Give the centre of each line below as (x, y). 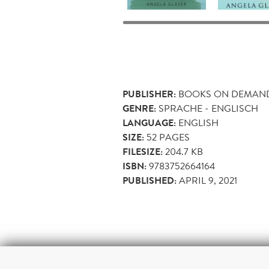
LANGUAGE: (149, 123)
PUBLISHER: (149, 95)
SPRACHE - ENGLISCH (208, 109)
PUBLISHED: (150, 181)
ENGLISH (198, 123)
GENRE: (139, 109)
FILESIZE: (143, 152)
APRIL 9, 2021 (208, 181)
